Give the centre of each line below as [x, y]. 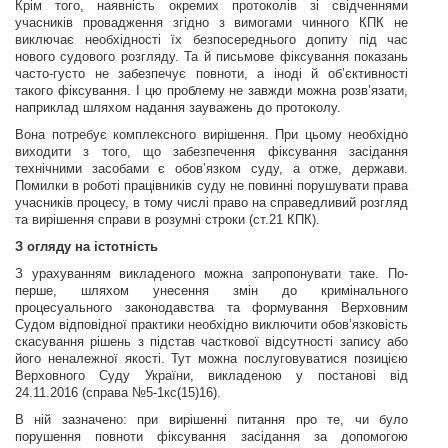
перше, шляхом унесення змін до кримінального [211, 290]
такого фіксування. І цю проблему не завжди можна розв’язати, [211, 90]
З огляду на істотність [86, 246]
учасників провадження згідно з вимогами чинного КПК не [211, 22]
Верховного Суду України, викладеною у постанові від [211, 375]
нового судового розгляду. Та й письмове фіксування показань [211, 56]
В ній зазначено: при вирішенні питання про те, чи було [211, 419]
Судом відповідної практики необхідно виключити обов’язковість [211, 324]
